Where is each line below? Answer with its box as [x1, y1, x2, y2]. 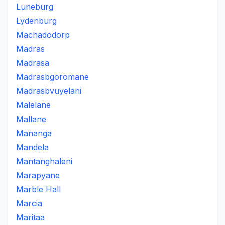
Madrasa [16, 58, 49, 68]
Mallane [16, 114, 46, 124]
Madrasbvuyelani [16, 86, 81, 96]
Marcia [16, 198, 42, 208]
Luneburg [16, 2, 53, 12]
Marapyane [16, 170, 60, 180]
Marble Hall [16, 184, 61, 194]
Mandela [16, 142, 49, 152]
